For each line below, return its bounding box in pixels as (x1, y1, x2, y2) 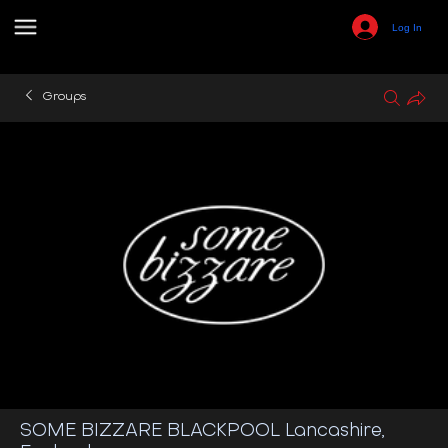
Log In (392, 21, 423, 33)
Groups (42, 90, 86, 103)
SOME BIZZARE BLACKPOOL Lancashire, (20, 422, 385, 440)
